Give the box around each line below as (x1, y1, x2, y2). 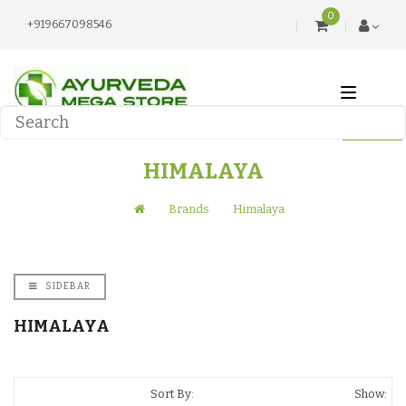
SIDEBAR (43, 281, 91, 292)
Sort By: (150, 387, 194, 401)
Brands (168, 202, 209, 216)
